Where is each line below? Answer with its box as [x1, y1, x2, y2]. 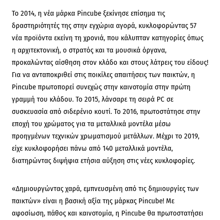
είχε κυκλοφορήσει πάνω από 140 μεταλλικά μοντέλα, [12, 144, 173, 153]
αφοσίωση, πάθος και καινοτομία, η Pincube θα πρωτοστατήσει [12, 209, 203, 218]
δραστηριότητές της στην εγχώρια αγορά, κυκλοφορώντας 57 [12, 21, 196, 30]
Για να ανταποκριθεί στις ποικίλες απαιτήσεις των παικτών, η [12, 70, 195, 79]
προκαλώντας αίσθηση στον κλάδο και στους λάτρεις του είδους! [12, 58, 208, 67]
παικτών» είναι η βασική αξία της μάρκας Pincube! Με [12, 196, 174, 205]
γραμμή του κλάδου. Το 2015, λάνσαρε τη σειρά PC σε [12, 95, 173, 104]
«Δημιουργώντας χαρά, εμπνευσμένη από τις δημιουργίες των [12, 184, 199, 193]
